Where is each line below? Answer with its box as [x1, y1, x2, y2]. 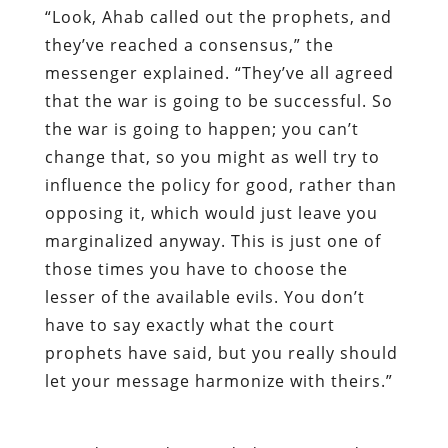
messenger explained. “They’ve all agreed [44, 61, 394, 84]
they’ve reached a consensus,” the [44, 33, 334, 56]
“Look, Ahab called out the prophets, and [44, 5, 392, 28]
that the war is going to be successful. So [44, 89, 393, 112]
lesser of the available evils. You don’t [44, 285, 365, 308]
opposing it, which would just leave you [44, 201, 378, 224]
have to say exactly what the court [44, 313, 335, 336]
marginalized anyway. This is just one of [44, 229, 381, 252]
